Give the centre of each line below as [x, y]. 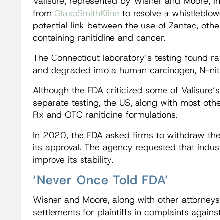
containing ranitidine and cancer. [99, 38]
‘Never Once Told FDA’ [101, 180]
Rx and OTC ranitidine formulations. [105, 115]
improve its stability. [73, 160]
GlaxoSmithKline [87, 14]
